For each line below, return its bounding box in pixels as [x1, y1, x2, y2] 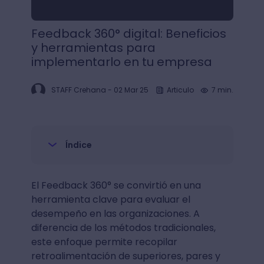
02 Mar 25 [113, 85, 148, 95]
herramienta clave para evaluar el [31, 193, 190, 206]
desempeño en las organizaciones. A [31, 207, 200, 220]
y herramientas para [31, 39, 156, 56]
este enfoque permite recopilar [31, 235, 177, 249]
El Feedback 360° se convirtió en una [31, 179, 201, 192]
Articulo [166, 85, 194, 95]
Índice [65, 139, 92, 151]
